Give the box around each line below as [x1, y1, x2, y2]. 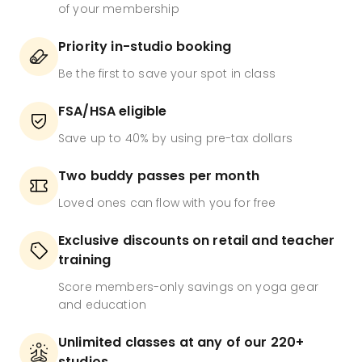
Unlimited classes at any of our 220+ [58, 333, 305, 352]
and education [58, 297, 146, 314]
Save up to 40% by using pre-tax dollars [58, 130, 293, 147]
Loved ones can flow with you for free [58, 195, 276, 212]
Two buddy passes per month [58, 166, 259, 186]
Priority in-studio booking [58, 37, 231, 57]
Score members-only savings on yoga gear [58, 279, 318, 296]
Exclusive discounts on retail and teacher [58, 231, 335, 250]
